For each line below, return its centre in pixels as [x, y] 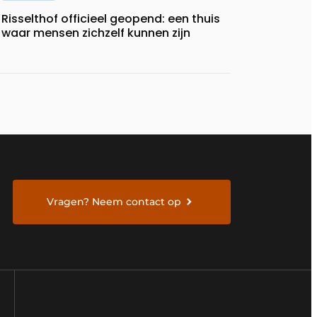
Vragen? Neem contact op [114, 201]
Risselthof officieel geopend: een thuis [111, 18]
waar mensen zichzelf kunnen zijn [96, 33]
